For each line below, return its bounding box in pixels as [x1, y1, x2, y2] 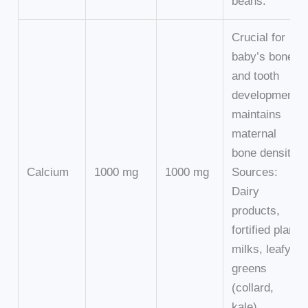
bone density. [232, 146, 300, 160]
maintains [232, 108, 282, 122]
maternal [232, 127, 277, 141]
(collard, [232, 281, 274, 295]
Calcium [27, 166, 69, 179]
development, [232, 89, 301, 102]
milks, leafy [232, 243, 291, 256]
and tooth [232, 69, 280, 83]
